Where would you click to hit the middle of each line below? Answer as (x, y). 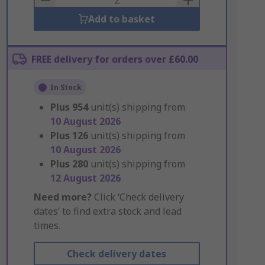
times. (47, 225)
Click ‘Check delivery (138, 197)
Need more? (62, 197)
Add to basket (121, 19)
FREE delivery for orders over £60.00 (114, 59)
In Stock (66, 87)
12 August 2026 (85, 178)
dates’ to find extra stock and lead (107, 211)
